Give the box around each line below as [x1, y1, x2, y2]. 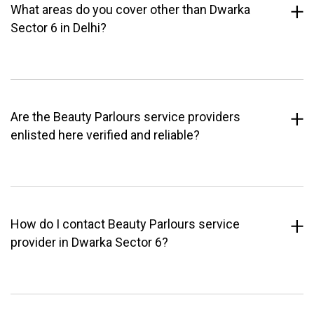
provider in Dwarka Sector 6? [11, 235, 168, 250]
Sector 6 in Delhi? [11, 20, 107, 36]
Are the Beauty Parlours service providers [11, 109, 240, 125]
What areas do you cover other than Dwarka [11, 2, 250, 18]
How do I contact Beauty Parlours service [11, 217, 240, 232]
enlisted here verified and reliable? [11, 128, 200, 143]
